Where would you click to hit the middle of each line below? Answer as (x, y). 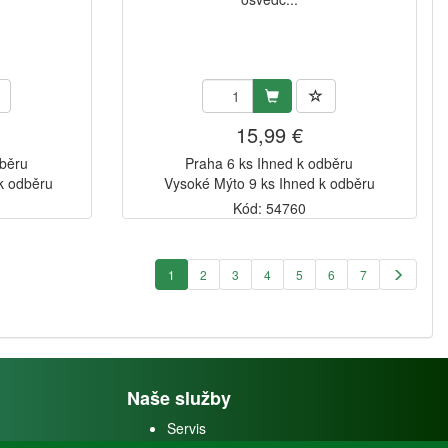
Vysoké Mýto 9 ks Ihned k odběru (269, 183)
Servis (186, 428)
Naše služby (179, 398)
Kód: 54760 (269, 208)
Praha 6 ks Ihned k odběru (269, 163)
